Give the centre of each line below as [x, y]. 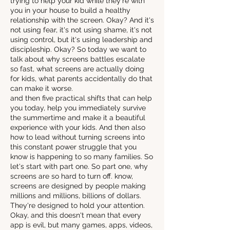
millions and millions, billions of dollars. [76, 196]
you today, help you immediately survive [78, 108]
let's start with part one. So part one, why [79, 166]
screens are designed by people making [78, 186]
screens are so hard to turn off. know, [72, 176]
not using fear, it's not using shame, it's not [81, 30]
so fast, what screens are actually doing [77, 69]
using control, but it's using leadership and [81, 40]
